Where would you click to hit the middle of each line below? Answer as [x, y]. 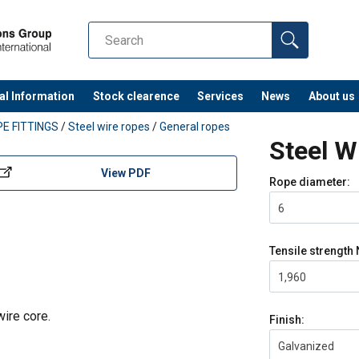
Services [221, 96]
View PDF [126, 173]
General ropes [195, 127]
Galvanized [306, 347]
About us [331, 96]
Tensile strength [313, 251]
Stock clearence [136, 96]
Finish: [287, 320]
